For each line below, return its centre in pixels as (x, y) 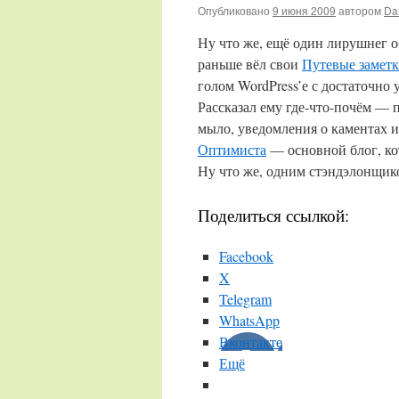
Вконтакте (251, 342)
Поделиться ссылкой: (273, 215)
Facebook (246, 256)
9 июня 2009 (304, 10)
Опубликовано (234, 10)
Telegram (245, 299)
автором (360, 10)
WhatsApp (249, 320)
